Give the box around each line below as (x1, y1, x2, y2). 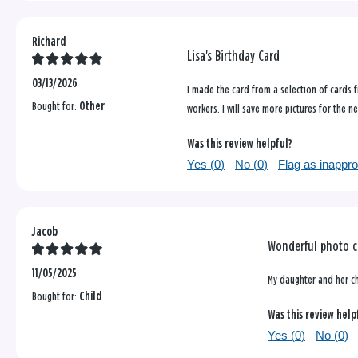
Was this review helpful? (187, 138, 293, 151)
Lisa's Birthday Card (187, 50, 280, 65)
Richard (32, 36, 66, 49)
